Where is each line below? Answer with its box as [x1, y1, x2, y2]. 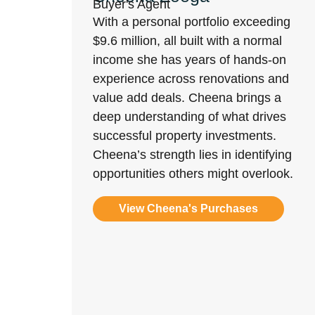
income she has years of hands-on [93, 53, 286, 67]
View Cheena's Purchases [119, 202, 258, 214]
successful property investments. [93, 129, 276, 143]
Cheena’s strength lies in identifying [93, 148, 292, 162]
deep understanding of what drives [93, 110, 286, 124]
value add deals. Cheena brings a [93, 91, 281, 105]
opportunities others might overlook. [93, 167, 293, 181]
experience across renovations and [93, 72, 289, 86]
